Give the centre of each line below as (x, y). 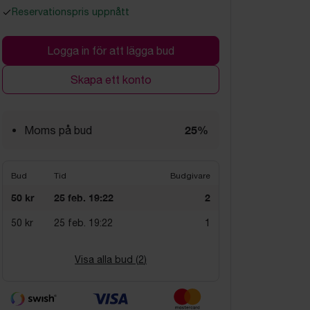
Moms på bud (58, 130)
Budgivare (190, 176)
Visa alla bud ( (107, 259)
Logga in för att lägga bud (111, 51)
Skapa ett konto (111, 80)
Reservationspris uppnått (71, 12)
